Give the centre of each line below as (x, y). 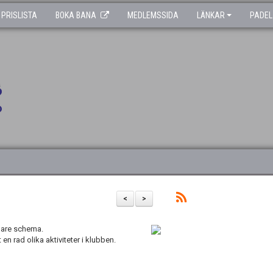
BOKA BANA (76, 15)
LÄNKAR (211, 15)
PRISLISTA (19, 15)
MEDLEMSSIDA (153, 15)
